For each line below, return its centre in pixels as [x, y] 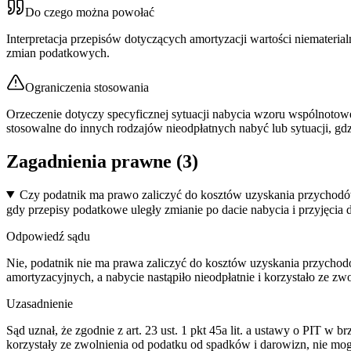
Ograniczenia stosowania [87, 87]
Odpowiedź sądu [48, 236]
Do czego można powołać [90, 12]
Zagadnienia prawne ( [94, 161]
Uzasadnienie [40, 303]
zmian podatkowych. [58, 52]
